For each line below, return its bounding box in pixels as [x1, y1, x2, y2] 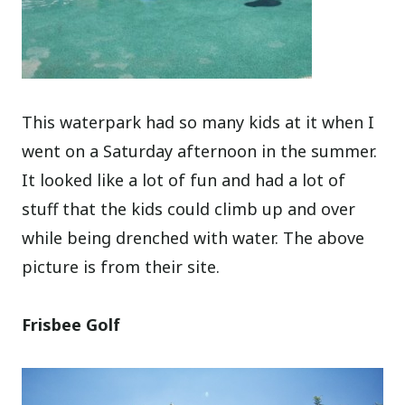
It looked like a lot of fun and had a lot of [22, 169, 346, 192]
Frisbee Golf [22, 314, 121, 336]
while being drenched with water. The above [22, 227, 365, 250]
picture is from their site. [22, 256, 221, 278]
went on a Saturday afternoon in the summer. [22, 140, 378, 163]
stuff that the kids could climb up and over [22, 198, 356, 221]
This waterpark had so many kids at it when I [22, 111, 375, 134]
